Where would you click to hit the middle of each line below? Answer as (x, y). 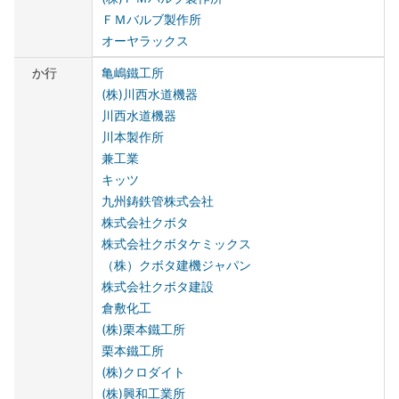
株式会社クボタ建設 (158, 287)
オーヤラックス (146, 41)
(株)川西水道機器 (150, 94)
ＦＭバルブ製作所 (152, 20)
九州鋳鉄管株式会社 (158, 201)
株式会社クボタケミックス (177, 244)
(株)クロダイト (144, 372)
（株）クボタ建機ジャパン (177, 265)
